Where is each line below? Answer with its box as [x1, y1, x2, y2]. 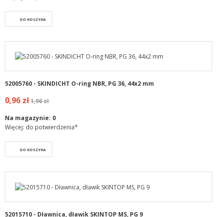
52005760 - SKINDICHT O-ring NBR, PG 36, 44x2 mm [5, 79, 154, 88]
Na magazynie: [5, 114, 52, 123]
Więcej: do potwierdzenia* [5, 123, 78, 132]
